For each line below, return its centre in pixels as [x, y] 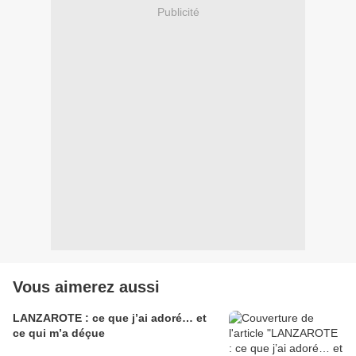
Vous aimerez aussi [86, 287]
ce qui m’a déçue [59, 333]
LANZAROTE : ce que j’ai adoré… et [110, 318]
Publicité [178, 12]
